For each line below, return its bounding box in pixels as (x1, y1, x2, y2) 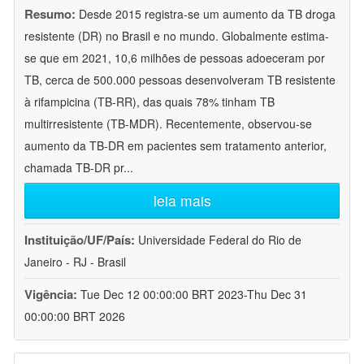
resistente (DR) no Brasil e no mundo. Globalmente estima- (24, 28, 329, 45)
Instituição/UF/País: (24, 231, 138, 249)
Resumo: (24, 5, 76, 24)
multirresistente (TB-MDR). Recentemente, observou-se (24, 115, 312, 132)
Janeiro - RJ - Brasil (24, 253, 126, 271)
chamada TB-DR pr (24, 159, 123, 176)
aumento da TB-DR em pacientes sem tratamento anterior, (24, 137, 327, 154)
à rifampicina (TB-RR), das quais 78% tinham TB (24, 93, 275, 110)
